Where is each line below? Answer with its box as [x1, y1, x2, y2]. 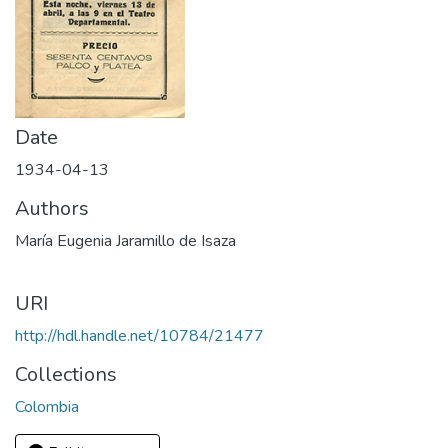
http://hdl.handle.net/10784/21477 [15, 325, 264, 347]
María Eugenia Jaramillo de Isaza [15, 230, 236, 252]
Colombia [15, 396, 79, 418]
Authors [15, 195, 89, 222]
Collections [15, 361, 117, 388]
